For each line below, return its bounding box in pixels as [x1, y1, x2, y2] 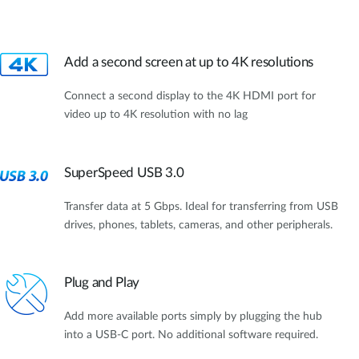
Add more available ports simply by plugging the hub [64, 311, 322, 323]
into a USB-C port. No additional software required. [64, 329, 318, 341]
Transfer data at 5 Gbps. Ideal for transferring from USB [64, 200, 338, 212]
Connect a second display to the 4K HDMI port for [64, 91, 316, 103]
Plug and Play [64, 276, 140, 290]
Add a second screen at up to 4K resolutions [64, 55, 314, 70]
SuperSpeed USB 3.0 [64, 165, 184, 179]
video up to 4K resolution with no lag [64, 109, 248, 121]
